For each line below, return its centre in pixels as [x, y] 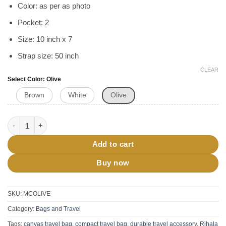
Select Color [25, 79]
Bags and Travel [58, 209]
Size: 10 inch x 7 [45, 39]
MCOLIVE [37, 194]
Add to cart [113, 145]
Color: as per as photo [54, 6]
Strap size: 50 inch [48, 55]
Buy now [113, 163]
